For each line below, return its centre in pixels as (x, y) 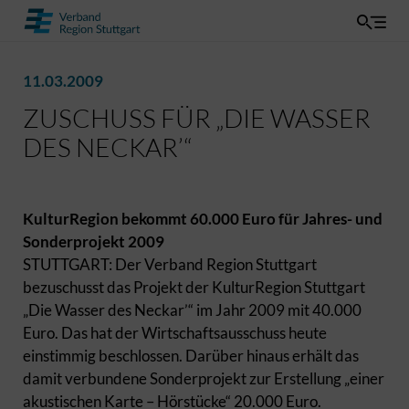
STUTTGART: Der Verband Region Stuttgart (170, 264)
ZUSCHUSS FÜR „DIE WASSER (197, 118)
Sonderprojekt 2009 (94, 241)
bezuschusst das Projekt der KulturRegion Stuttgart (194, 287)
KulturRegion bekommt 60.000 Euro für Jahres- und (203, 219)
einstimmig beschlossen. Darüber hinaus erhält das (191, 356)
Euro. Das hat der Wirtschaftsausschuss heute (175, 333)
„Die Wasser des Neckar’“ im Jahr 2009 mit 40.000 (192, 310)
